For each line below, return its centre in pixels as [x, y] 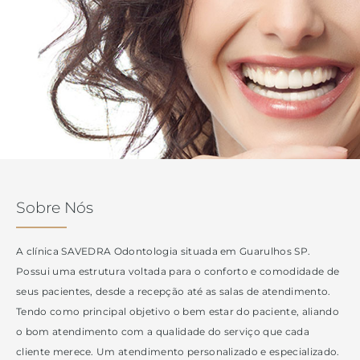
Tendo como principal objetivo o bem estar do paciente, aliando [178, 312]
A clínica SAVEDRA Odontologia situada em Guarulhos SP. [164, 252]
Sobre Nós [55, 207]
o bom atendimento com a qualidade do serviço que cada [163, 332]
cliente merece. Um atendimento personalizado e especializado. [178, 352]
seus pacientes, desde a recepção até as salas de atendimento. [174, 292]
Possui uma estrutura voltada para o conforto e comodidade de [178, 272]
